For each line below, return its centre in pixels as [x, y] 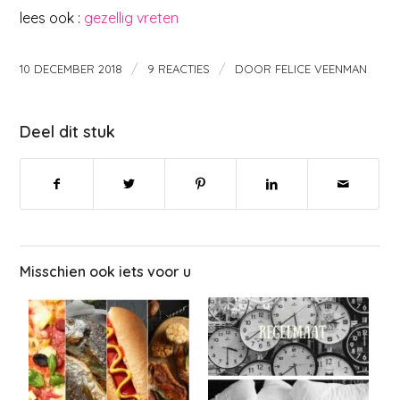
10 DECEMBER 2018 [71, 68]
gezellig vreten [130, 18]
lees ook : [50, 18]
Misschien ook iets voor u [106, 271]
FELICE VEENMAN [321, 68]
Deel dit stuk [68, 131]
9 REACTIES [179, 68]
